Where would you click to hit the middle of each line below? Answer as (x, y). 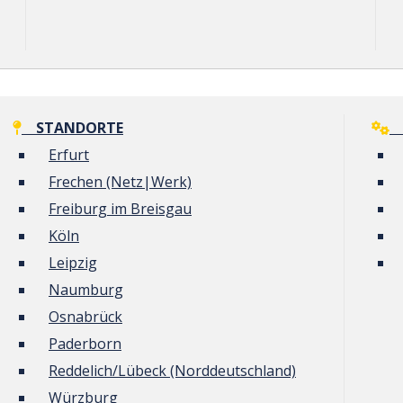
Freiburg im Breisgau (120, 209)
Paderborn (85, 344)
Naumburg (86, 290)
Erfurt (69, 155)
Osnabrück (85, 317)
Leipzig (73, 263)
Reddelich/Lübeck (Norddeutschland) (172, 371)
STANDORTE (72, 128)
